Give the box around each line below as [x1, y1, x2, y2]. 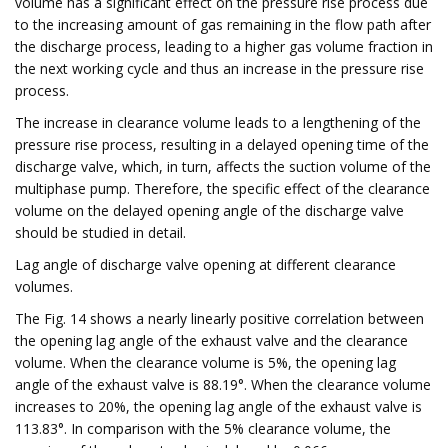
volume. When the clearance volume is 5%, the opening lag [15, 353, 396, 372]
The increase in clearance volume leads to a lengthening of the [15, 113, 421, 132]
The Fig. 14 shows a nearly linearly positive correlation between [15, 309, 424, 328]
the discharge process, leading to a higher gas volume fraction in [15, 37, 433, 56]
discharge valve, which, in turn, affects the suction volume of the [15, 157, 431, 176]
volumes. [15, 277, 73, 296]
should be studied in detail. [15, 223, 186, 242]
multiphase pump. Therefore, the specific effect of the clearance [15, 179, 430, 198]
